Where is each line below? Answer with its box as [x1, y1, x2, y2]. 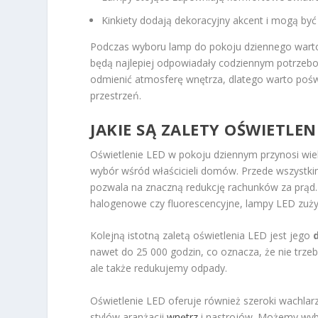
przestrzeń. [90, 88, 142, 102]
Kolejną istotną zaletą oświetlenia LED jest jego [90, 229, 314, 243]
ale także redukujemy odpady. [90, 261, 228, 275]
